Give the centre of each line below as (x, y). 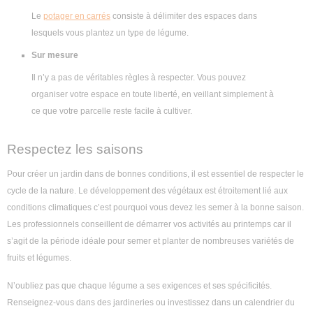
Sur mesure (55, 56)
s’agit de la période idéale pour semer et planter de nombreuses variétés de (151, 241)
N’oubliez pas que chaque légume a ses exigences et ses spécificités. (139, 286)
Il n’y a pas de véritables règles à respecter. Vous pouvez (139, 78)
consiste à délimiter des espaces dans (184, 16)
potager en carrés (77, 16)
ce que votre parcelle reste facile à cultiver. (112, 111)
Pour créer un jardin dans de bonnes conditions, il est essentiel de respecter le (155, 174)
